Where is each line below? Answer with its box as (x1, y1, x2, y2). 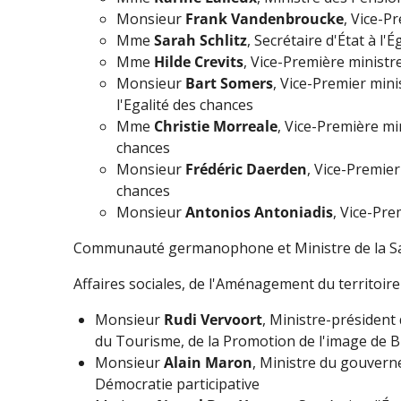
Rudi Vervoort (164, 309, 262, 329)
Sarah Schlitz (154, 30, 247, 50)
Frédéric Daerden (185, 158, 307, 179)
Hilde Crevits (154, 51, 243, 72)
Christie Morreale (154, 115, 277, 136)
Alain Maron (164, 352, 252, 372)
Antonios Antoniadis (185, 201, 333, 222)
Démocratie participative (95, 373, 260, 394)
